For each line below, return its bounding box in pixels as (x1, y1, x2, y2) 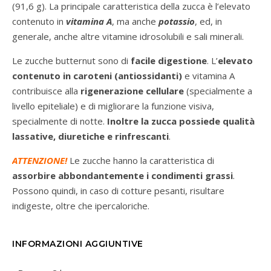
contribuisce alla (12, 85, 80, 97)
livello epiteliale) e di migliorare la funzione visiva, (12, 100, 214, 113)
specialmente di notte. (12, 115, 107, 128)
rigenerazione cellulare (80, 85, 184, 97)
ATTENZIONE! (12, 154, 67, 167)
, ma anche (112, 15, 158, 28)
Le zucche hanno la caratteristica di (70, 154, 214, 167)
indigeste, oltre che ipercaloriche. (12, 200, 149, 212)
